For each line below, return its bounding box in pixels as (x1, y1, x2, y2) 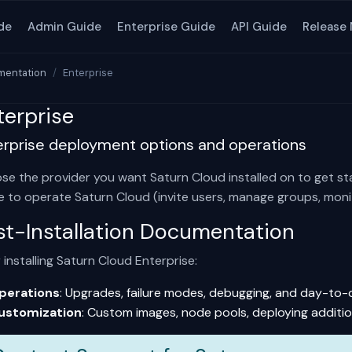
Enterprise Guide (117, 18, 215, 35)
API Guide (231, 18, 287, 35)
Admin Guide (27, 18, 101, 35)
